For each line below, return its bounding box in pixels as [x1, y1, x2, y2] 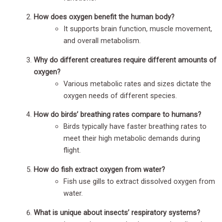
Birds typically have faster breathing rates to [63, 122, 207, 131]
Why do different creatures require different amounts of [34, 55, 217, 64]
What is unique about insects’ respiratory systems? [34, 208, 200, 217]
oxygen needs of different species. [63, 91, 177, 100]
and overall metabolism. [63, 36, 141, 46]
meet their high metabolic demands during [63, 134, 200, 143]
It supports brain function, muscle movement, [63, 24, 212, 34]
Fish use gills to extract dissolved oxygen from [63, 176, 215, 186]
